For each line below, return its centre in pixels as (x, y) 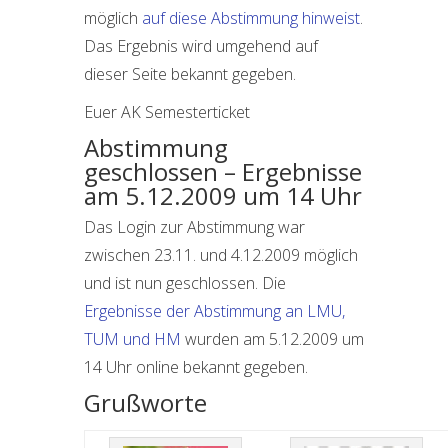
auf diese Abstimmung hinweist (251, 18)
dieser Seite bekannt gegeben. (190, 74)
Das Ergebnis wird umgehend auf (201, 46)
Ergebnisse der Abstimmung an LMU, (214, 311)
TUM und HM (132, 339)
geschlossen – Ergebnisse (223, 171)
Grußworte (145, 402)
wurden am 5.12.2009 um (272, 339)
